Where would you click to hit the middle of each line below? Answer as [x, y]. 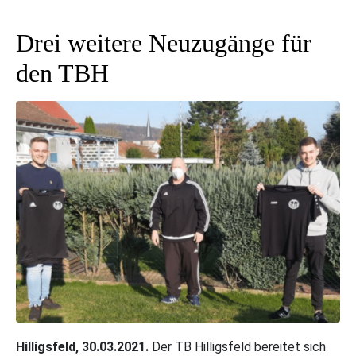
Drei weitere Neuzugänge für [164, 43]
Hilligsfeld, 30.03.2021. [82, 346]
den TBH [62, 74]
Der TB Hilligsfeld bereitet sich [237, 346]
